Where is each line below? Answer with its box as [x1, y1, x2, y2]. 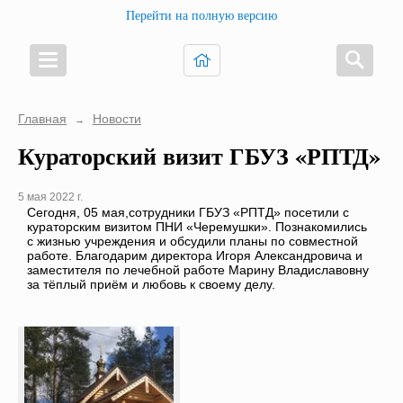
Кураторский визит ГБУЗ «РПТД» [18, 138, 381, 173]
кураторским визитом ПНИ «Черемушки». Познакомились [27, 219, 367, 235]
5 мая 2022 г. [18, 191, 83, 204]
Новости [92, 112, 141, 126]
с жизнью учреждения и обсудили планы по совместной [27, 234, 358, 249]
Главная [18, 112, 67, 126]
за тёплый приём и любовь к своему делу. [27, 277, 275, 292]
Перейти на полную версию [126, 9, 277, 22]
